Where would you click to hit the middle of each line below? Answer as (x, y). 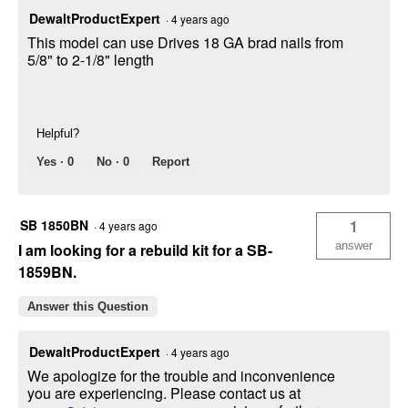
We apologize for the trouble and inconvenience (181, 376)
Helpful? (58, 134)
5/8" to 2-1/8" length (91, 60)
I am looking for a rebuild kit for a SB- (145, 250)
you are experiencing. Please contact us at (164, 393)
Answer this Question (88, 307)
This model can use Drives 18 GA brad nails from (185, 43)
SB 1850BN (54, 225)
